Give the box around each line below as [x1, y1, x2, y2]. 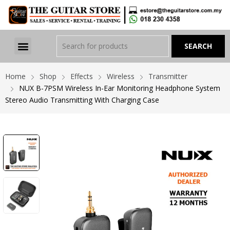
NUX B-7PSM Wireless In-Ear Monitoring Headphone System [19, 83, 220, 93]
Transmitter [148, 71, 187, 81]
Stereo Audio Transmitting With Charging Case [5, 94, 159, 105]
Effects [70, 71, 93, 81]
